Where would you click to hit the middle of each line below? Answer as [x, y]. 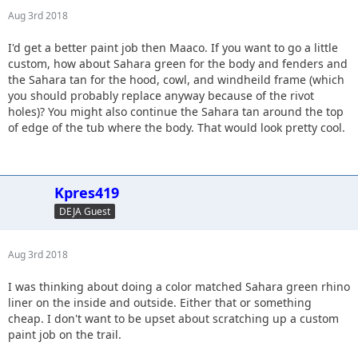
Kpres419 [87, 192]
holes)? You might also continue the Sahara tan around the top [176, 111]
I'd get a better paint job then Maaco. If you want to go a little [173, 47]
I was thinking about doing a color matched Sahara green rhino [179, 286]
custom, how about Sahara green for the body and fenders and [178, 63]
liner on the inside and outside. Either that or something [160, 302]
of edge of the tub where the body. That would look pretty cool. [177, 127]
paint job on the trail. [65, 334]
